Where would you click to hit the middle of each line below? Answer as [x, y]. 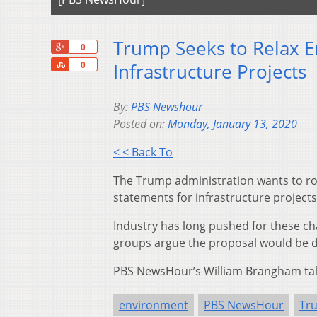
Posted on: [140, 124]
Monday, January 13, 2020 [232, 124]
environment [154, 305]
